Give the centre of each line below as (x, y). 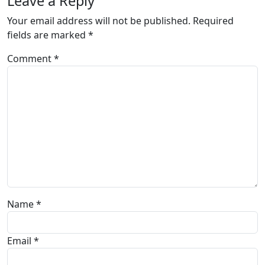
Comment (30, 59)
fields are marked (48, 35)
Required (213, 21)
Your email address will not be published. (99, 21)
